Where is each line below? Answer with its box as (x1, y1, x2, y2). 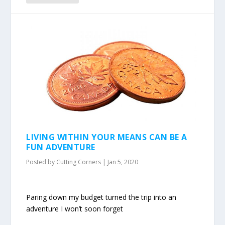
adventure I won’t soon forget (26, 203, 124, 213)
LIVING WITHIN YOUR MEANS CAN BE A (26, 132, 187, 143)
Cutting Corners (56, 158, 101, 167)
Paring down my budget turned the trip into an (26, 192, 177, 202)
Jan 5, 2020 (107, 158, 139, 167)
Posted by (26, 158, 57, 167)
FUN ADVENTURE (26, 142, 95, 153)
